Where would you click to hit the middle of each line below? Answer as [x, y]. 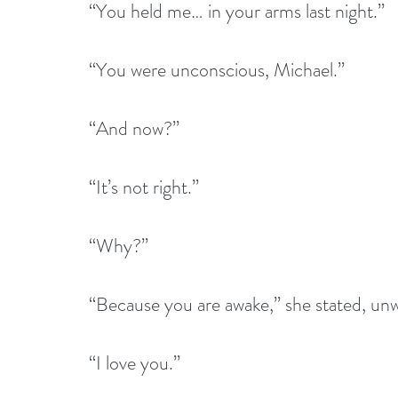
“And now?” [134, 128]
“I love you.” [137, 362]
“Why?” [119, 245]
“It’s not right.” [144, 187]
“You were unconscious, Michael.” [217, 69]
